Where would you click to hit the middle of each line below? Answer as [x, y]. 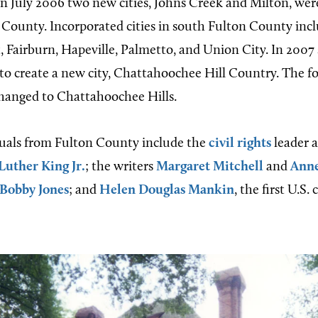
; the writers [121, 167]
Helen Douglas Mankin [167, 190]
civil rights [240, 143]
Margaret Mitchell [210, 167]
